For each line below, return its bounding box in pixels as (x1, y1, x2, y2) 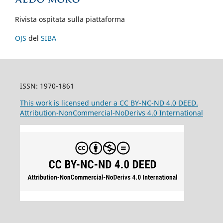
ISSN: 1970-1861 (19, 81, 74, 91)
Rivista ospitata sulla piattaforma (15, 14, 125, 24)
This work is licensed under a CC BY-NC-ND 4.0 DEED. (19, 98, 198, 108)
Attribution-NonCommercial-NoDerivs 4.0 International (19, 108, 203, 117)
